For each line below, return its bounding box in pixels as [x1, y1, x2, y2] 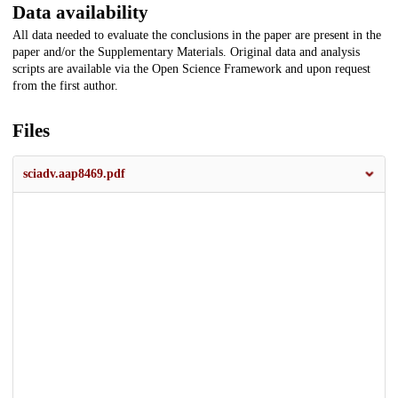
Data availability [12, 2, 148, 24]
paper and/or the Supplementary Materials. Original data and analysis [12, 45, 360, 60]
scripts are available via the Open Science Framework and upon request [12, 62, 370, 76]
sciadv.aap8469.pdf [23, 167, 125, 181]
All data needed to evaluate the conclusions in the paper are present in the [12, 28, 381, 43]
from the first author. [12, 79, 118, 93]
